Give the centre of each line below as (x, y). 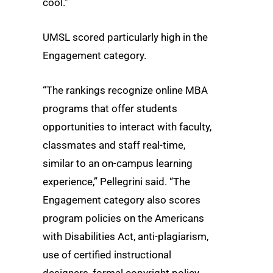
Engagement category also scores (122, 200)
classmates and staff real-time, (114, 145)
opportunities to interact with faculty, (127, 127)
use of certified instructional (107, 255)
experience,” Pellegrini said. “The (116, 182)
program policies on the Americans (123, 218)
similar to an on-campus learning (118, 164)
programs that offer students (110, 109)
